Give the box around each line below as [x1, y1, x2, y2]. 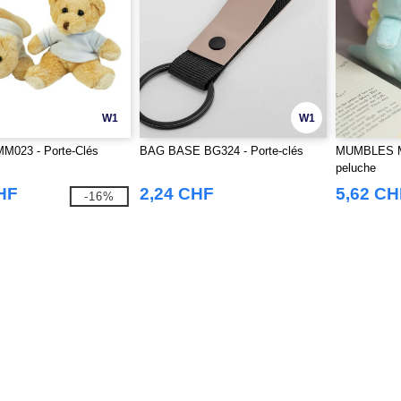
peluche [336, 161, 377, 175]
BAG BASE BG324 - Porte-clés [139, 144, 303, 158]
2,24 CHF [139, 184, 214, 203]
